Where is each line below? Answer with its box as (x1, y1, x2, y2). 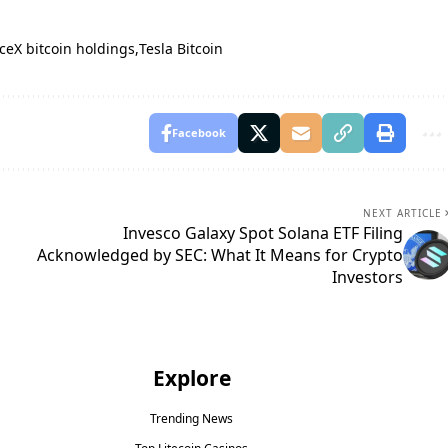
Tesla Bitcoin (139, 39, 224, 59)
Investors (331, 266, 403, 289)
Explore (152, 364, 231, 393)
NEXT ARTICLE (362, 206, 442, 221)
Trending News (150, 410, 234, 428)
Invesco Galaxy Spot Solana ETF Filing (122, 222, 403, 245)
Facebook (171, 125, 226, 141)
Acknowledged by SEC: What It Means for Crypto (36, 244, 403, 267)
